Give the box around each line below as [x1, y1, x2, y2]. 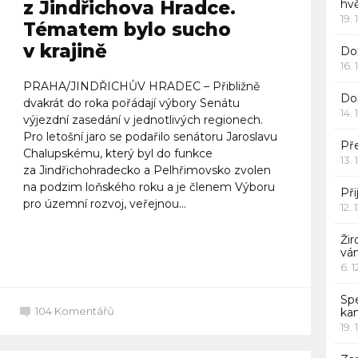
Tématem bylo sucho [22, 18, 231, 41]
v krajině [22, 39, 107, 62]
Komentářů [54, 304, 114, 317]
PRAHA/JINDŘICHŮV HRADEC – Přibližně [22, 78, 260, 93]
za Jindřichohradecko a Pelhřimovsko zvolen [22, 162, 271, 177]
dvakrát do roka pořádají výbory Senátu [22, 95, 240, 110]
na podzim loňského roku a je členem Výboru [22, 179, 275, 194]
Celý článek [36, 241, 106, 257]
